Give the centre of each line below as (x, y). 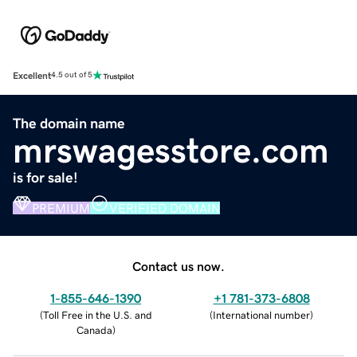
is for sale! (45, 177)
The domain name (69, 123)
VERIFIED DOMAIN (165, 208)
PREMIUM (61, 208)
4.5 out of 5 (72, 75)
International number (261, 315)
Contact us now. (178, 266)
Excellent (32, 75)
